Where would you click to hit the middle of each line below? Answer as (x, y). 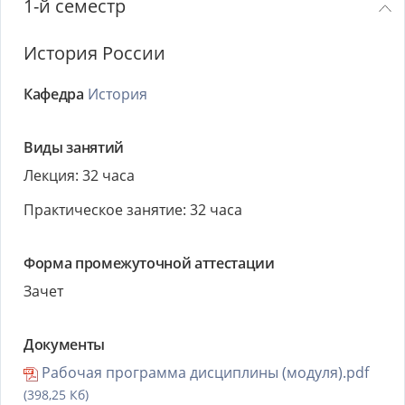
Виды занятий (74, 147)
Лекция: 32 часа (79, 175)
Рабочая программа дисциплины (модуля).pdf (203, 372)
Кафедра (54, 94)
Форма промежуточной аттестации (149, 263)
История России (94, 53)
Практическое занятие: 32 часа (133, 210)
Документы (64, 344)
